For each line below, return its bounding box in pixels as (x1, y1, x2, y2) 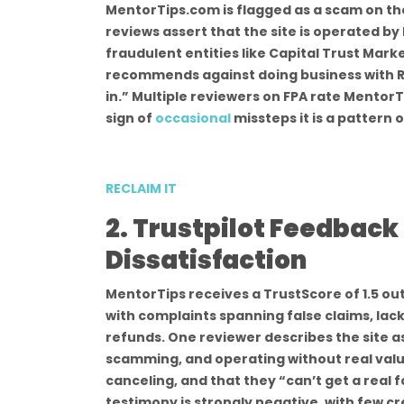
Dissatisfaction (106, 243, 307, 278)
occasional (155, 109, 234, 127)
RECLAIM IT (106, 179, 179, 197)
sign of (106, 109, 155, 127)
